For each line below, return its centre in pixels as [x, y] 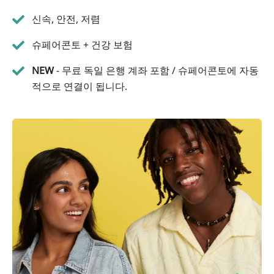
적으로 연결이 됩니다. [80, 86]
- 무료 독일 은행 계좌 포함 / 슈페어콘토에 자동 [156, 70]
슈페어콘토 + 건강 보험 [82, 44]
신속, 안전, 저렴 [66, 19]
